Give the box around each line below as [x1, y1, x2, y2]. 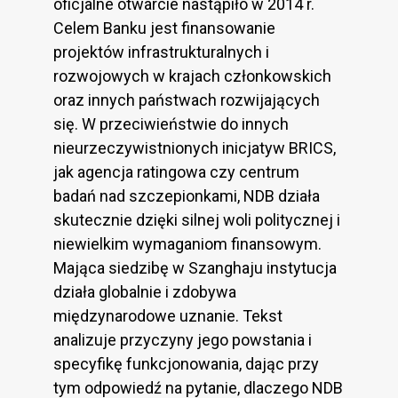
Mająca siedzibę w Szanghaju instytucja [53, 259, 337, 278]
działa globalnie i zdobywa [53, 283, 236, 302]
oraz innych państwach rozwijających [53, 91, 320, 110]
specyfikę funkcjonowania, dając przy [53, 354, 319, 374]
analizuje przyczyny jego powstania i [53, 330, 312, 350]
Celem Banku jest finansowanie [53, 19, 275, 38]
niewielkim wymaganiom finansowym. [53, 235, 322, 254]
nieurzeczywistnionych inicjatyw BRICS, [53, 139, 336, 158]
